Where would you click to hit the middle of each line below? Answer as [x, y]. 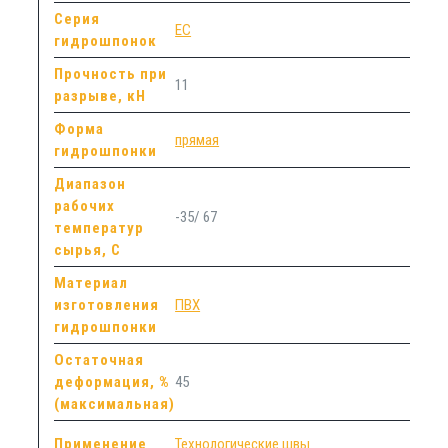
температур [99, 227]
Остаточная [99, 359]
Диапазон [90, 183]
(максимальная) [115, 403]
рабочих [85, 205]
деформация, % [112, 381]
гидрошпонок [106, 40]
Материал [91, 282]
